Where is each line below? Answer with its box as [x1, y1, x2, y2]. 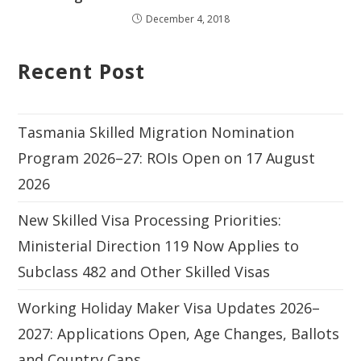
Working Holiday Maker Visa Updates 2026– [18, 297, 321, 317]
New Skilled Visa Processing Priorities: [18, 210, 282, 230]
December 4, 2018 [145, 11, 230, 26]
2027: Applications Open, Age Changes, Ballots [18, 323, 340, 343]
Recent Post [18, 56, 146, 85]
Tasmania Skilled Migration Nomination [18, 122, 295, 142]
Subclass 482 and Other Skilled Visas [18, 261, 275, 281]
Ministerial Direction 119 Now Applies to [18, 235, 300, 255]
